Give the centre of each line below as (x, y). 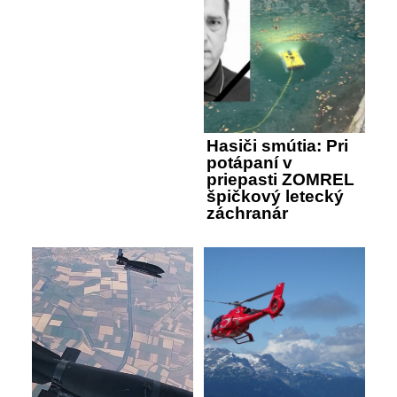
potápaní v (249, 162)
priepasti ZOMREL (280, 179)
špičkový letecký (275, 196)
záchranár (247, 213)
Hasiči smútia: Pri (277, 145)
